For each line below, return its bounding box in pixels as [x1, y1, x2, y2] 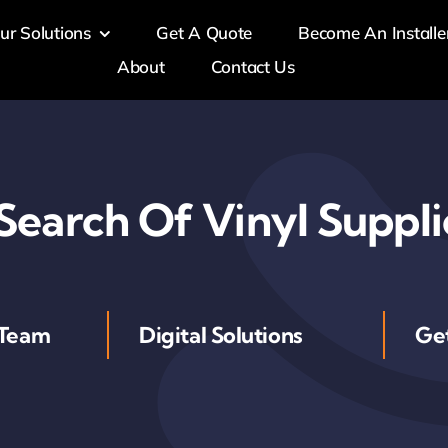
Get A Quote [156, 22, 253, 43]
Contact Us [210, 56, 295, 77]
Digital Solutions [139, 321, 303, 349]
